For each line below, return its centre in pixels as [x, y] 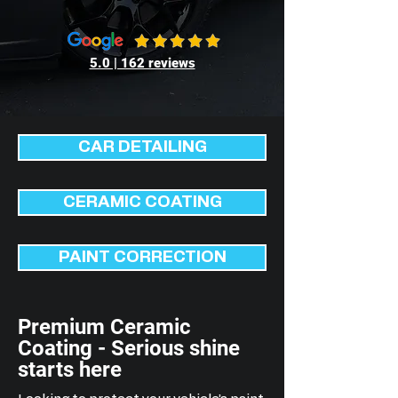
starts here [70, 370]
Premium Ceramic [104, 327]
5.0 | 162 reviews [142, 63]
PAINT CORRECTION [142, 257]
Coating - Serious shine [129, 348]
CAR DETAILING [142, 147]
